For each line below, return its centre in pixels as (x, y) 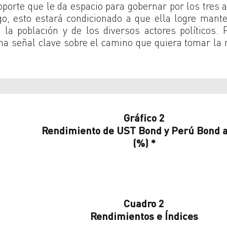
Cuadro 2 (144, 203)
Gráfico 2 (144, 118)
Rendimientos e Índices (144, 216)
